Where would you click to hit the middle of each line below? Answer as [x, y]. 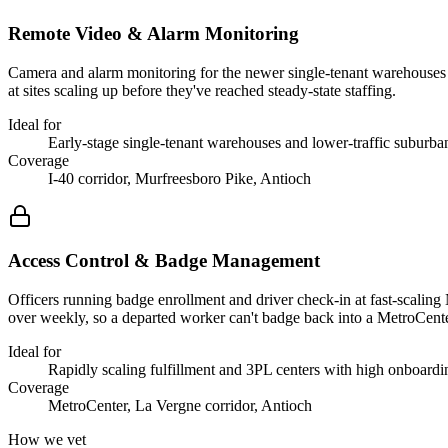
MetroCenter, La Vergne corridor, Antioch [180, 406]
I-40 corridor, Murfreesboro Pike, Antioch [179, 178]
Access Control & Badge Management [164, 261]
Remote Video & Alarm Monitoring [153, 33]
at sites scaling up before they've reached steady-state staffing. [202, 90]
